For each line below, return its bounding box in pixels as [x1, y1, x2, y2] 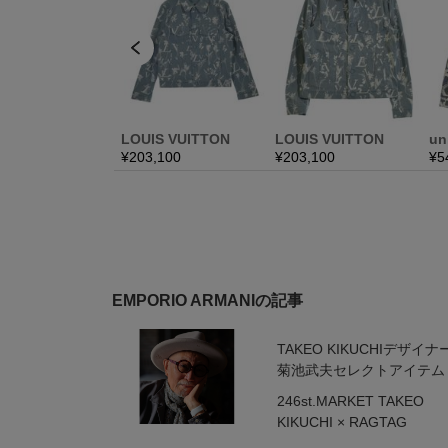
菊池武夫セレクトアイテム [276, 362, 445, 378]
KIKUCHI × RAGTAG [276, 414, 407, 430]
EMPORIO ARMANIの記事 [112, 292, 303, 309]
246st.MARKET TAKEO [276, 393, 424, 409]
